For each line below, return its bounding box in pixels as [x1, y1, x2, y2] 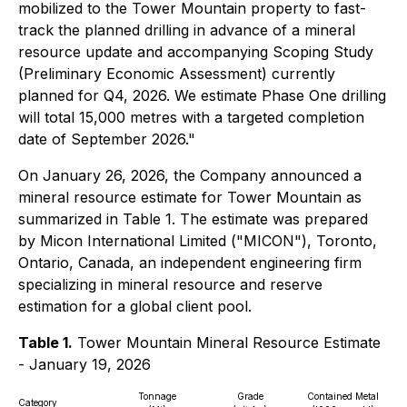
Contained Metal [306, 391, 379, 402]
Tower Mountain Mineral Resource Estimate [73, 333, 381, 352]
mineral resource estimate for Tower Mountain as [18, 188, 362, 206]
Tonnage [138, 391, 176, 402]
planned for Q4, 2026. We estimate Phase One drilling [18, 86, 386, 104]
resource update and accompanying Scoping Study [18, 43, 373, 61]
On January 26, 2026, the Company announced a [18, 166, 362, 184]
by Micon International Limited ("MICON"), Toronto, [18, 232, 377, 250]
